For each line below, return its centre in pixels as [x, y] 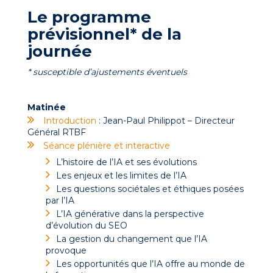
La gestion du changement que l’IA [132, 239]
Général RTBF [57, 132]
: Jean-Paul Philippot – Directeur [165, 120]
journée [60, 51]
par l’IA [60, 200]
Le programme [89, 17]
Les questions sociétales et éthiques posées [150, 189]
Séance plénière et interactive [107, 145]
